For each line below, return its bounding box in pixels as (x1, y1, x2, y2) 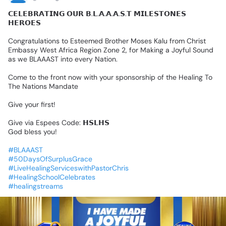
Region (80, 45, 101, 55)
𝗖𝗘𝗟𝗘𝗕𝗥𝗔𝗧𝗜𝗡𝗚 (8, 9, 65, 19)
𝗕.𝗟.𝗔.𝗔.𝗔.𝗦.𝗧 (86, 9, 132, 19)
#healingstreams (8, 182, 63, 191)
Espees (36, 118, 60, 128)
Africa (59, 45, 78, 55)
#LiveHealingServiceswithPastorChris (8, 163, 129, 173)
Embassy (8, 45, 38, 55)
